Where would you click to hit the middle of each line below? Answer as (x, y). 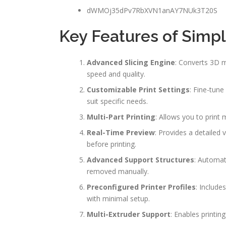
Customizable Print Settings (138, 90)
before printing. (111, 144)
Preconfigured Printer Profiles (141, 187)
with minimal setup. (118, 199)
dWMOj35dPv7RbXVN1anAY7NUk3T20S (152, 11)
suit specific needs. (117, 101)
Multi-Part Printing (121, 117)
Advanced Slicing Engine (131, 63)
